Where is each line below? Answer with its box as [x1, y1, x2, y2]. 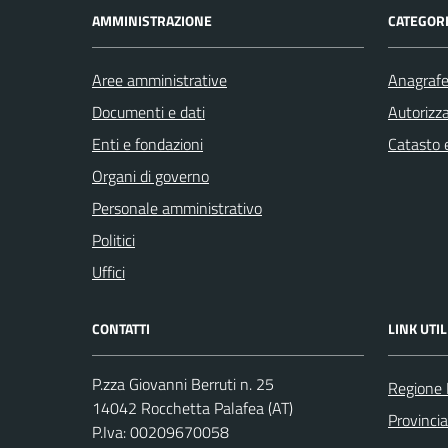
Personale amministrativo [92, 196, 262, 220]
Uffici [92, 260, 125, 284]
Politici [92, 228, 135, 252]
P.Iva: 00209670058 [92, 420, 229, 444]
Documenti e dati [92, 100, 205, 124]
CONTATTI [92, 318, 150, 339]
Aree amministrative [92, 68, 227, 92]
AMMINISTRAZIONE [92, 10, 212, 31]
